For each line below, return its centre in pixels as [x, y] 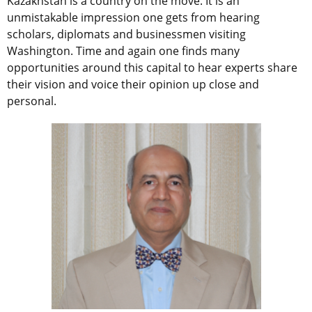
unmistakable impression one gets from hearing [133, 18]
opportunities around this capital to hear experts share [152, 68]
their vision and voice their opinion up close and [133, 85]
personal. [32, 101]
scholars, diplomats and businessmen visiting [126, 34]
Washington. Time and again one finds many [123, 51]
